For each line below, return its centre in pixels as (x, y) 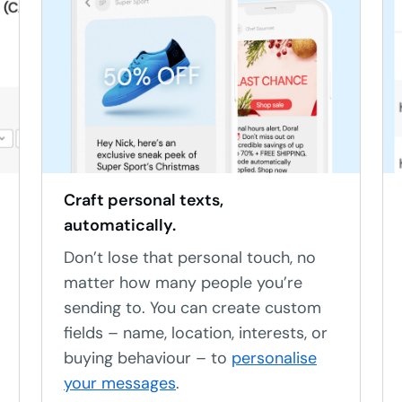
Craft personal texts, (144, 200)
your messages (120, 383)
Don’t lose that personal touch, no (190, 258)
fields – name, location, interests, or (196, 333)
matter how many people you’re (183, 283)
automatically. (120, 225)
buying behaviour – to (148, 358)
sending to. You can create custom (192, 308)
